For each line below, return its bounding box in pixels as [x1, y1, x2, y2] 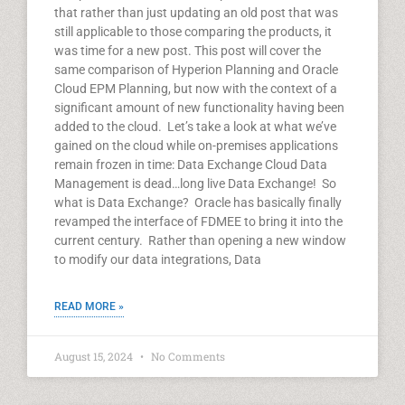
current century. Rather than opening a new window [54, 233, 346, 248]
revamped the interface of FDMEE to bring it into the [54, 214, 343, 229]
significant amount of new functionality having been [54, 100, 344, 115]
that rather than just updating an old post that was [54, 5, 338, 20]
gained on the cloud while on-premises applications [54, 138, 338, 153]
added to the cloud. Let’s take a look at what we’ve [54, 119, 336, 134]
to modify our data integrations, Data [54, 252, 261, 267]
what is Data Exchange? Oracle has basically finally [54, 195, 342, 210]
